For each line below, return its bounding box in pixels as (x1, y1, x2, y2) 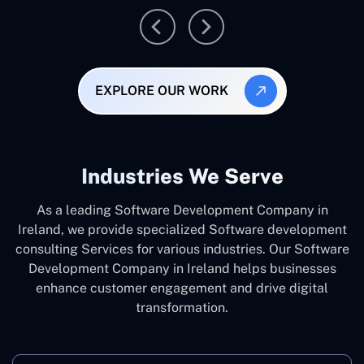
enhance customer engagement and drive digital (36, 279, 328, 296)
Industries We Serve (80, 163, 284, 188)
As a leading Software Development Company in (36, 201, 328, 218)
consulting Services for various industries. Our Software (15, 240, 349, 257)
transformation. (136, 299, 228, 315)
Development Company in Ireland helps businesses (28, 260, 336, 276)
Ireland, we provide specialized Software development (17, 221, 347, 237)
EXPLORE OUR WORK (95, 83, 228, 99)
